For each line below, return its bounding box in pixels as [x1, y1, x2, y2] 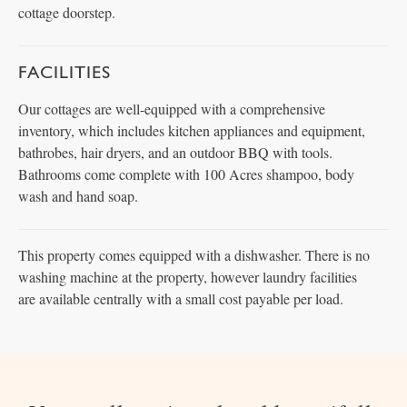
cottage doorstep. [18, 3, 115, 22]
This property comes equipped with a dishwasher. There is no [18, 245, 370, 264]
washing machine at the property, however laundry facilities [18, 267, 357, 286]
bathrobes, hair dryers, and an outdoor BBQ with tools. [18, 143, 333, 162]
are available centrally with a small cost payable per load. [18, 289, 343, 308]
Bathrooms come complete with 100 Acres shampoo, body [18, 164, 354, 184]
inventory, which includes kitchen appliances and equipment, [18, 121, 365, 140]
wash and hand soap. [18, 186, 138, 205]
